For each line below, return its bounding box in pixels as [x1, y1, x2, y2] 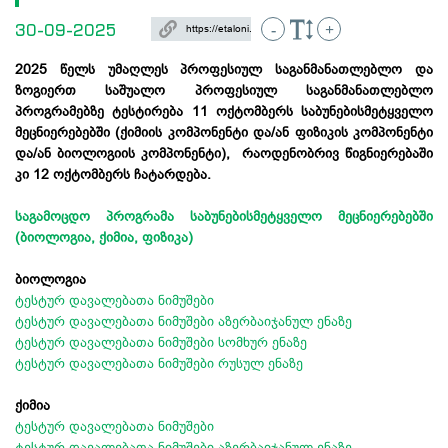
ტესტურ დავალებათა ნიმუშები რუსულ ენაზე [15, 354, 303, 371]
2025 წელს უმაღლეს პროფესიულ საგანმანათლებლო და [15, 60, 433, 77]
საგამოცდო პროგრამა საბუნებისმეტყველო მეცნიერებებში [15, 207, 433, 224]
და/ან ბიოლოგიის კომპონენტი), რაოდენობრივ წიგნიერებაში [15, 144, 433, 161]
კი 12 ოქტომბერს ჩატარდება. [15, 165, 215, 182]
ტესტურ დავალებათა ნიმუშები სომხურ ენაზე [15, 333, 307, 350]
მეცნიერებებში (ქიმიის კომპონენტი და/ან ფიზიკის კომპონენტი [15, 123, 433, 140]
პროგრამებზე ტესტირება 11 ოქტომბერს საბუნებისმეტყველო [15, 102, 433, 119]
